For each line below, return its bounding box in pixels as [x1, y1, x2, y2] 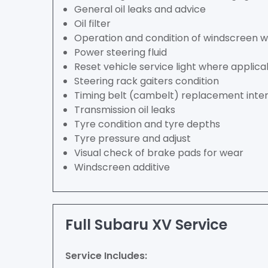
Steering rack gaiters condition [74, 74, 219, 88]
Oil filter [74, 17, 111, 31]
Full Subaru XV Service [65, 215, 227, 234]
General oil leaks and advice [74, 2, 206, 16]
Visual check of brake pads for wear [74, 146, 243, 160]
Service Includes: [65, 249, 147, 263]
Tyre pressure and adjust [74, 132, 191, 145]
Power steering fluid [74, 45, 167, 59]
